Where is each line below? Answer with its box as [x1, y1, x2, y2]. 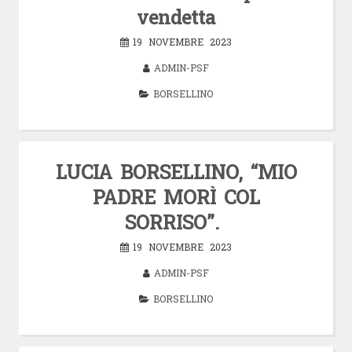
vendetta [137, 3, 215, 30]
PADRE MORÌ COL [92, 183, 260, 210]
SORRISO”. [125, 208, 227, 235]
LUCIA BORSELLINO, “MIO [55, 158, 297, 185]
